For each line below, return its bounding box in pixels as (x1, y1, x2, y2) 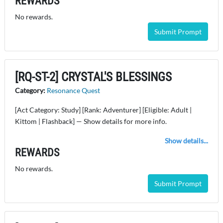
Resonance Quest (47, 86, 100, 95)
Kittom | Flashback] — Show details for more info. (15, 117, 167, 126)
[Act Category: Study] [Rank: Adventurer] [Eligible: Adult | (15, 106, 192, 114)
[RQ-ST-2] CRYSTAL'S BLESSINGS (15, 70, 172, 85)
